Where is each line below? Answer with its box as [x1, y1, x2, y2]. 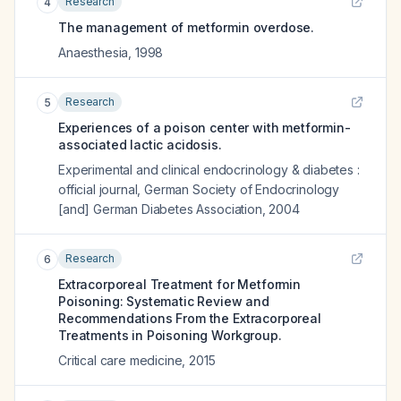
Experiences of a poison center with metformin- [58, 120, 351, 135]
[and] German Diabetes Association [58, 201, 262, 217]
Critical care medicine [58, 353, 183, 368]
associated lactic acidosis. [58, 137, 222, 152]
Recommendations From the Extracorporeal [58, 311, 321, 326]
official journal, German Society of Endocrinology [58, 182, 340, 197]
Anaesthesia [58, 45, 129, 60]
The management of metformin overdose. [58, 20, 315, 35]
